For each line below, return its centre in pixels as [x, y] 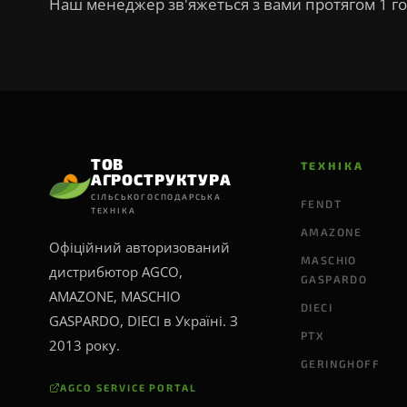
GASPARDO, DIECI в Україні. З [143, 321]
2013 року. [84, 345]
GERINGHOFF [340, 363]
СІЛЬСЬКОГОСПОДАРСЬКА [156, 197]
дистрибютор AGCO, [115, 272]
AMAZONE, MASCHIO [114, 296]
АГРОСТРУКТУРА [161, 179]
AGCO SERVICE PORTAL [129, 387]
